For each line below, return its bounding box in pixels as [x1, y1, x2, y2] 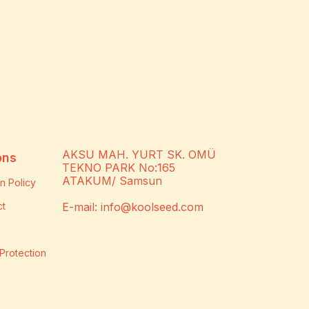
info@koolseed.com [101, 200, 203, 215]
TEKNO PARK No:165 [62, 161, 175, 175]
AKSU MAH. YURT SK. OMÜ [62, 148, 216, 162]
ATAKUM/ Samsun [62, 174, 162, 188]
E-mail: [62, 200, 101, 215]
